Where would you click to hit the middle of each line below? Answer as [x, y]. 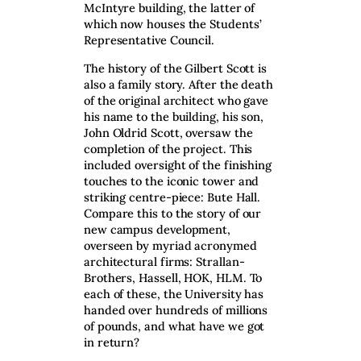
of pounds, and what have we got [174, 326]
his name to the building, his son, [174, 116]
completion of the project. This [168, 148]
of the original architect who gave [176, 100]
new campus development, [158, 229]
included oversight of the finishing [178, 164]
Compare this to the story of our [173, 213]
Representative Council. [149, 40]
